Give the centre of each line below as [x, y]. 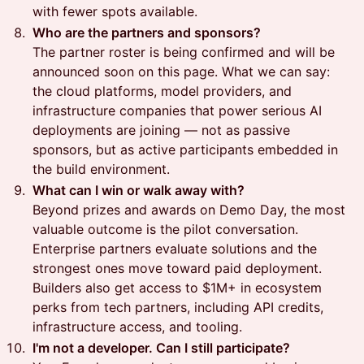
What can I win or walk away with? [139, 190]
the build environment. [101, 169]
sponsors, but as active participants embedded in [185, 149]
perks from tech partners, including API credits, [178, 307]
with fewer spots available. [115, 11]
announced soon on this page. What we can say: [181, 71]
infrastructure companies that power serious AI [177, 110]
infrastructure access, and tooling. [137, 326]
